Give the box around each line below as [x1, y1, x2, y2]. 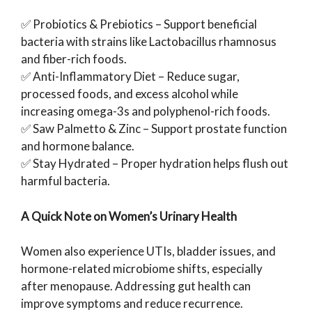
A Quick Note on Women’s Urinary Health [21, 208, 237, 224]
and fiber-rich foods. [21, 52, 127, 67]
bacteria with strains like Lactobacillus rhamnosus [21, 34, 276, 49]
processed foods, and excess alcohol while [21, 86, 238, 102]
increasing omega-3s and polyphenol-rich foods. [21, 104, 270, 119]
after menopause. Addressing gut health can [21, 279, 251, 294]
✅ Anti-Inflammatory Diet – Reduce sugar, [21, 69, 240, 84]
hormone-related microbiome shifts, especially [21, 261, 263, 276]
